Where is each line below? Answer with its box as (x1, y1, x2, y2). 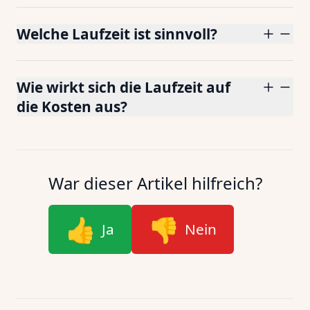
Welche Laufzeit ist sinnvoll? (17, 24, 217, 44)
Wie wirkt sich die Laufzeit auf (17, 77, 230, 97)
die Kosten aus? (17, 97, 127, 116)
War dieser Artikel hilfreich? (48, 172, 262, 194)
